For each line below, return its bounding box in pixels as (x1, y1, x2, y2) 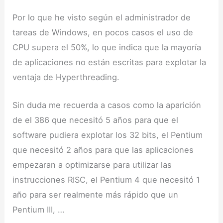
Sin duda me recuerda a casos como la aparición (12, 100, 202, 111)
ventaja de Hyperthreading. (12, 72, 120, 83)
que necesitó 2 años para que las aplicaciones (12, 145, 194, 155)
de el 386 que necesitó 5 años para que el (12, 115, 179, 125)
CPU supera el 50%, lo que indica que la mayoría (12, 42, 202, 53)
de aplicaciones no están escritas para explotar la (12, 57, 207, 68)
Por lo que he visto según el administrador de (12, 12, 191, 23)
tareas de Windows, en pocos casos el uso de (12, 27, 194, 38)
